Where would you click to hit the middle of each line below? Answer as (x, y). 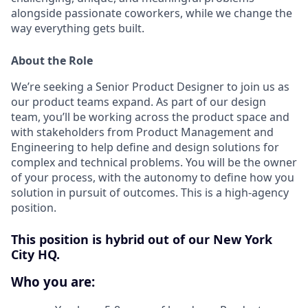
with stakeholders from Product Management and (142, 132)
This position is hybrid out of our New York (142, 239)
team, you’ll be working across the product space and (150, 117)
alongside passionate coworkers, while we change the (152, 13)
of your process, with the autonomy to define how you (153, 177)
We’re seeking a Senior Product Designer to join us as (150, 86)
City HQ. (35, 254)
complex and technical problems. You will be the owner (154, 162)
